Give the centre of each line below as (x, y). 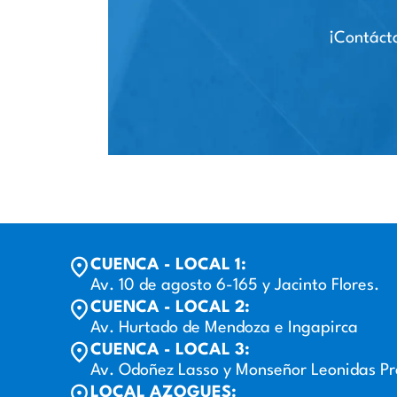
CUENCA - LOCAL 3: (171, 350)
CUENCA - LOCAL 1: (169, 265)
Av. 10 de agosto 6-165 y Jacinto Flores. (235, 285)
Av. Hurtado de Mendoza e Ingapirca (225, 327)
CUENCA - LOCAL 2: (171, 307)
